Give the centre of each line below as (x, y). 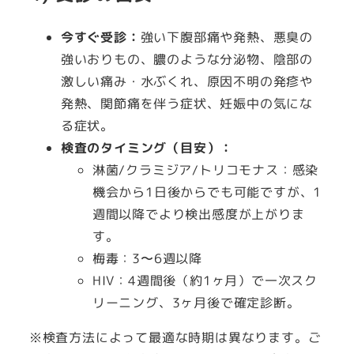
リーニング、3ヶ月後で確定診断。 (196, 303)
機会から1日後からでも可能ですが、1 (207, 192)
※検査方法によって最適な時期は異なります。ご (175, 338)
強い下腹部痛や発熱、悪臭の (227, 38)
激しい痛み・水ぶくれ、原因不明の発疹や (186, 82)
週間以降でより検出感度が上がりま (198, 215)
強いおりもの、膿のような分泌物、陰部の (186, 60)
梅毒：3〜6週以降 (147, 259)
